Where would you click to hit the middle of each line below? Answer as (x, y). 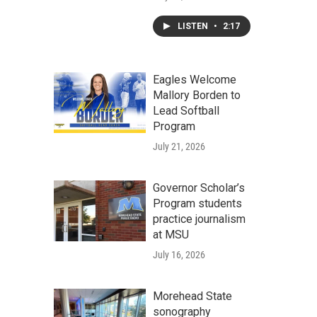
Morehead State (192, 296)
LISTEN (194, 26)
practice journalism (199, 219)
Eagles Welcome (195, 80)
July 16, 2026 (179, 255)
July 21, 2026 (179, 146)
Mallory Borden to (197, 95)
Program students (197, 203)
